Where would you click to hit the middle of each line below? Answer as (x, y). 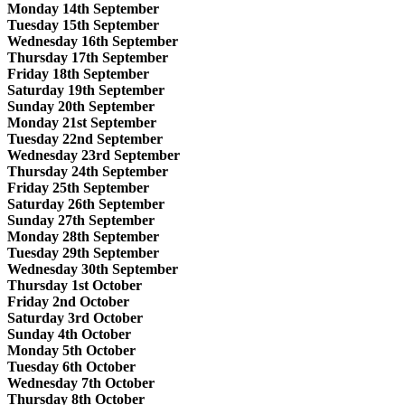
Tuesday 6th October (71, 366)
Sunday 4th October (69, 334)
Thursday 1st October (75, 285)
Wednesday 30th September (93, 268)
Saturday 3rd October (75, 317)
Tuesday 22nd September (85, 138)
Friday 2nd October (68, 301)
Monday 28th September (83, 236)
